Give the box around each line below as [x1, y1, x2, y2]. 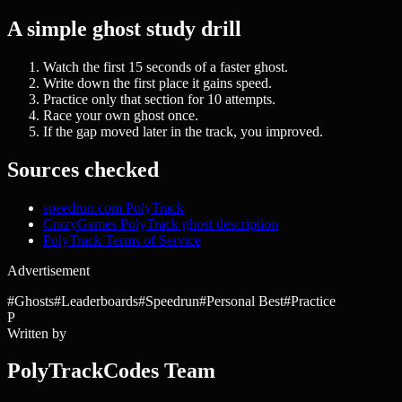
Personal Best [206, 293, 284, 309]
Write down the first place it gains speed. [43, 74, 272, 91]
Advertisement [7, 262, 90, 278]
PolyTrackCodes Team [7, 359, 215, 383]
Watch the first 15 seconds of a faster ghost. [43, 58, 288, 74]
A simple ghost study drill [7, 16, 241, 40]
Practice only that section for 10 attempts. [43, 91, 275, 107]
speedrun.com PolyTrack [43, 199, 184, 215]
